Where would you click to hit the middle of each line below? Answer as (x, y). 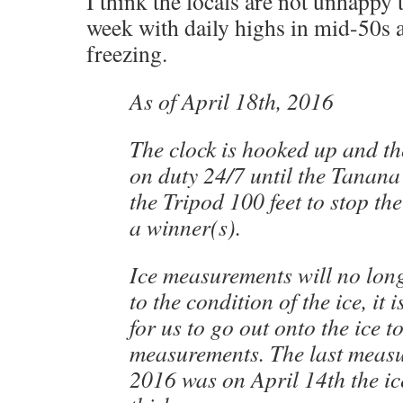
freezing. (127, 53)
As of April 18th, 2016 (232, 101)
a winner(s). (185, 227)
